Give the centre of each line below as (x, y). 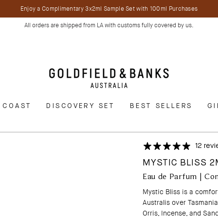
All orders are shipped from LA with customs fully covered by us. (109, 25)
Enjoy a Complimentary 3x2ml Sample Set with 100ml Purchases (109, 9)
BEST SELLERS (161, 106)
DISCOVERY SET (81, 106)
